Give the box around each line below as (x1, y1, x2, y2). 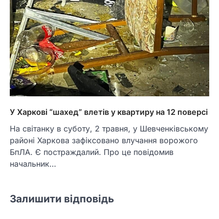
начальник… (10, 159, 56, 169)
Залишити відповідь (10, 193, 114, 205)
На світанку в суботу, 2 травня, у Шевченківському (10, 124, 208, 134)
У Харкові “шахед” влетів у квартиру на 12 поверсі (10, 107, 208, 117)
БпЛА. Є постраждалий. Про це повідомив (10, 147, 174, 157)
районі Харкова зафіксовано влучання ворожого (10, 135, 198, 146)
